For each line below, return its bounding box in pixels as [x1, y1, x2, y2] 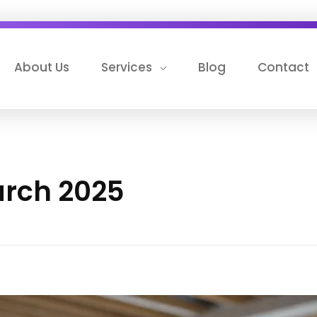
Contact [258, 58, 310, 76]
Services [101, 58, 153, 76]
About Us [14, 58, 70, 76]
